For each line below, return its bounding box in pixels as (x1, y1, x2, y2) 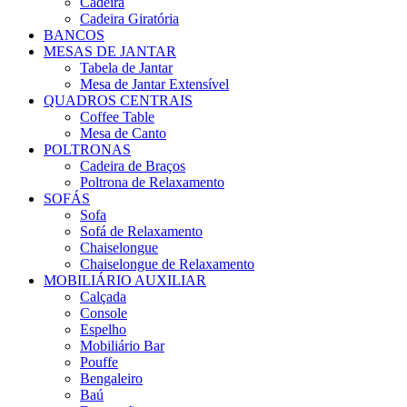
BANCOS (44, 27, 104, 44)
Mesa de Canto (80, 125, 166, 142)
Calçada (80, 289, 126, 305)
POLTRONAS (44, 142, 131, 158)
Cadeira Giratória (80, 11, 179, 27)
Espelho (80, 322, 126, 338)
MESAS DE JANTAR (44, 44, 176, 60)
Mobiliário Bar (80, 338, 164, 354)
